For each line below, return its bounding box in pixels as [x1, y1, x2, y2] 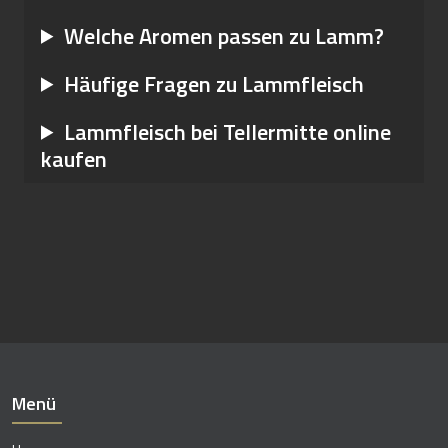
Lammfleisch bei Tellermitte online [64, 114, 392, 149]
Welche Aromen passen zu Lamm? [64, 18, 385, 53]
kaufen [41, 141, 107, 176]
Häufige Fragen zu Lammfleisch [64, 66, 365, 101]
